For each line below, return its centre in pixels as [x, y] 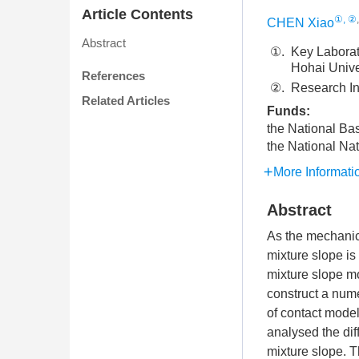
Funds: [290, 111]
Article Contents [137, 15]
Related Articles [126, 101]
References [113, 76]
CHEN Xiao [301, 23]
